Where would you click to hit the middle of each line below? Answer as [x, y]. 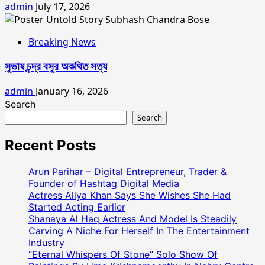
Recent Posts [50, 145]
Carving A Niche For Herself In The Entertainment [139, 230]
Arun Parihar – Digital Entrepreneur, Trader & [127, 171]
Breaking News [62, 42]
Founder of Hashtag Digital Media [104, 183]
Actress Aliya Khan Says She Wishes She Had [130, 195]
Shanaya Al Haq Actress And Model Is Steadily [132, 219]
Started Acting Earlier [77, 207]
